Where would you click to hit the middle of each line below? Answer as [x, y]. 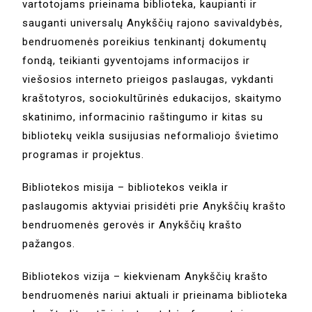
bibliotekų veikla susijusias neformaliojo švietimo [151, 135]
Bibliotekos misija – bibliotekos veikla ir [126, 187]
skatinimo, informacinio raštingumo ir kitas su [143, 117]
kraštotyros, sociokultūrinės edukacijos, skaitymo [153, 98]
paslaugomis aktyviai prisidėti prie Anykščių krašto [155, 206]
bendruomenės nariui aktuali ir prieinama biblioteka [155, 295]
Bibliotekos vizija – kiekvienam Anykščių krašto [146, 276]
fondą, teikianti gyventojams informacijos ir [136, 60]
